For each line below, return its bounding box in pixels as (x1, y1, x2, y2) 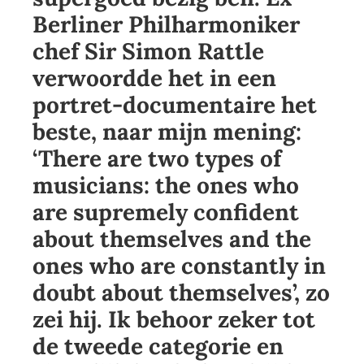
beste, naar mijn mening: (32, 117, 301, 147)
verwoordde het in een (32, 63, 276, 93)
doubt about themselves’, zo (32, 278, 330, 308)
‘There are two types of (32, 144, 281, 174)
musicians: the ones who (32, 171, 299, 201)
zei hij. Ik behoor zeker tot (32, 305, 315, 335)
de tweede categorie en (32, 331, 284, 362)
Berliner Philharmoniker (32, 10, 300, 40)
